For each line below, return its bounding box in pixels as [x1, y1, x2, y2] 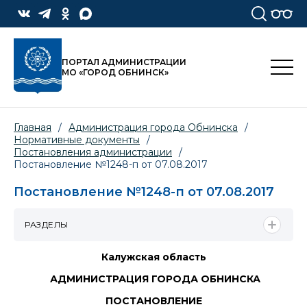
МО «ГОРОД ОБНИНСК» [62, 67, 169, 78]
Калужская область [101, 250, 206, 263]
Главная [14, 121, 51, 134]
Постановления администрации [14, 146, 172, 159]
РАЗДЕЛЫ [25, 219, 69, 230]
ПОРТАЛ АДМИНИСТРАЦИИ [62, 57, 186, 68]
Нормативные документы [14, 134, 140, 147]
